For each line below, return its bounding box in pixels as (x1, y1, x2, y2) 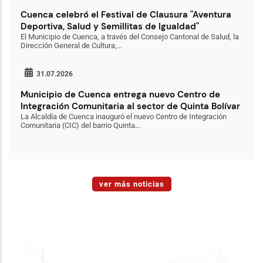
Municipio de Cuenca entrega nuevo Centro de (21, 89, 220, 100)
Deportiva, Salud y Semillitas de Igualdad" (21, 21, 199, 32)
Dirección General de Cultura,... (21, 41, 122, 50)
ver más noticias (99, 180, 164, 188)
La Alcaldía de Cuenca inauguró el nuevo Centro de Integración (21, 112, 227, 121)
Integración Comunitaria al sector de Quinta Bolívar (21, 100, 240, 112)
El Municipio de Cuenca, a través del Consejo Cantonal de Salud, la (21, 32, 239, 41)
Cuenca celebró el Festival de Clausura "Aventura (21, 9, 231, 21)
